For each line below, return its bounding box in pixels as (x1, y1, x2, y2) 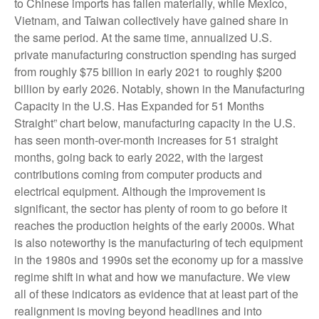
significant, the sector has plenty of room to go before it (14, 200, 287, 216)
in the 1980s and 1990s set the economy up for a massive (14, 251, 303, 268)
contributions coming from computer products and (14, 166, 262, 182)
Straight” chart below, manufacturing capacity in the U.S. (14, 115, 296, 131)
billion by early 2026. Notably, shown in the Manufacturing (14, 80, 305, 97)
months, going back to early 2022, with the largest (14, 149, 263, 165)
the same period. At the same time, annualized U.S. (14, 29, 272, 46)
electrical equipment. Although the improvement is (14, 183, 266, 199)
